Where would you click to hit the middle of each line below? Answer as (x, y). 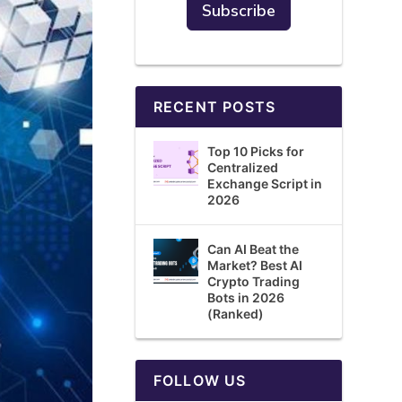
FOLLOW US (200, 380)
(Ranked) (235, 314)
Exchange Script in (264, 184)
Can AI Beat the (253, 249)
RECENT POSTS (214, 107)
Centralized (242, 167)
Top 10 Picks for (255, 151)
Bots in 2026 (245, 297)
